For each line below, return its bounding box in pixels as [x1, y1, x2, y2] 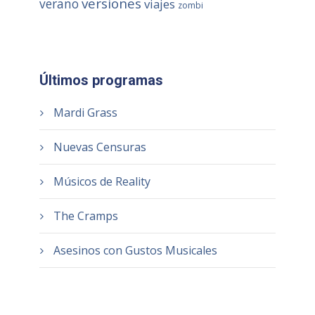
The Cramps [53, 208, 118, 224]
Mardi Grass [53, 105, 117, 120]
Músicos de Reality [53, 174, 150, 189]
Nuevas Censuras [53, 139, 146, 155]
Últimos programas [39, 72, 163, 89]
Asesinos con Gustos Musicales [53, 243, 217, 258]
